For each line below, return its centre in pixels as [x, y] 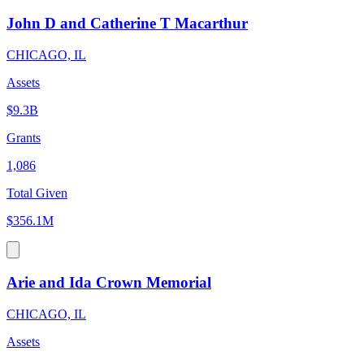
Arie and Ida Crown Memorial [109, 282]
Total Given [37, 193]
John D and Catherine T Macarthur [127, 24]
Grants [24, 138]
